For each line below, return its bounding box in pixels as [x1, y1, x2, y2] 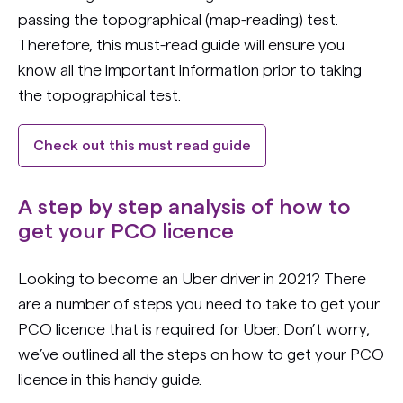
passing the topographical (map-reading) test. [18, 12, 338, 28]
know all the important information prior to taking [18, 62, 362, 78]
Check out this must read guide [33, 139, 251, 153]
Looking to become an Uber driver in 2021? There [18, 271, 366, 287]
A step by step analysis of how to [18, 197, 351, 219]
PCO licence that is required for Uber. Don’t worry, [18, 321, 370, 337]
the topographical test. [18, 87, 181, 103]
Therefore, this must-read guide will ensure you [18, 37, 345, 53]
